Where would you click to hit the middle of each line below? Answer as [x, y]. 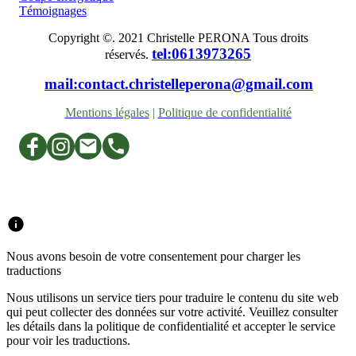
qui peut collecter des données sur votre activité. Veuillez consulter [172, 311]
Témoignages [53, 10]
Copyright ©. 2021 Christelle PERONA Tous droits [178, 37]
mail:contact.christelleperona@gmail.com [179, 83]
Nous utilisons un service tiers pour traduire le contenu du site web [172, 297]
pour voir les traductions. [68, 340]
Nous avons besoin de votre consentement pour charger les [153, 256]
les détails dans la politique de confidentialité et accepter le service [171, 326]
